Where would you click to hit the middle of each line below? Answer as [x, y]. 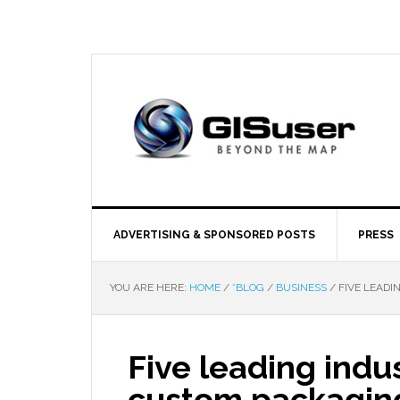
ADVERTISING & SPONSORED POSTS [214, 235]
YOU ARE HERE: [150, 287]
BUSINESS [301, 287]
